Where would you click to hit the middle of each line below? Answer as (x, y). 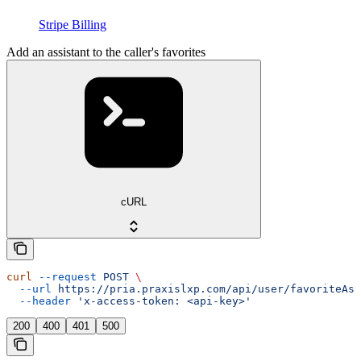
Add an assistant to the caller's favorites (106, 52)
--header (39, 301)
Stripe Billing (73, 25)
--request (64, 276)
